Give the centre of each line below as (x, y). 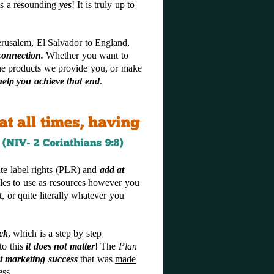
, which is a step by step (54, 233)
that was (96, 259)
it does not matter (60, 246)
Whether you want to (86, 55)
